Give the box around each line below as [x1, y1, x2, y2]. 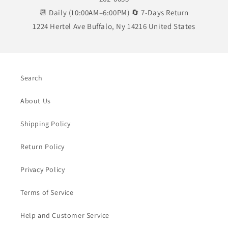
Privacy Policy [20, 164, 65, 174]
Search [20, 73, 43, 82]
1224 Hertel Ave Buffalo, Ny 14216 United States [33, 21, 195, 31]
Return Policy [20, 141, 65, 151]
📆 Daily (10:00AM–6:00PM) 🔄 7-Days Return [39, 7, 189, 17]
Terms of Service [20, 187, 74, 197]
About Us [20, 96, 51, 105]
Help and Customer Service [20, 210, 109, 220]
